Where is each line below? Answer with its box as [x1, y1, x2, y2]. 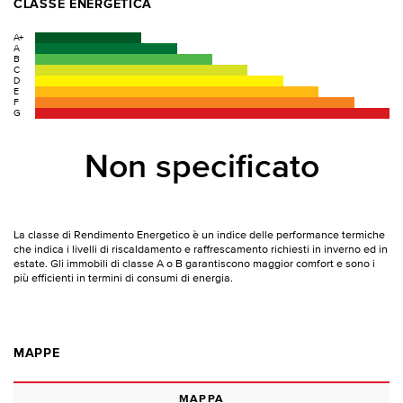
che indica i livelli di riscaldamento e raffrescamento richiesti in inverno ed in [13, 243, 388, 255]
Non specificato [84, 151, 319, 185]
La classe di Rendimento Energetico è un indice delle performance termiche [13, 228, 385, 241]
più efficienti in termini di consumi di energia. [13, 272, 233, 284]
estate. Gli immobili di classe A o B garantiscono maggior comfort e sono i [13, 257, 375, 270]
